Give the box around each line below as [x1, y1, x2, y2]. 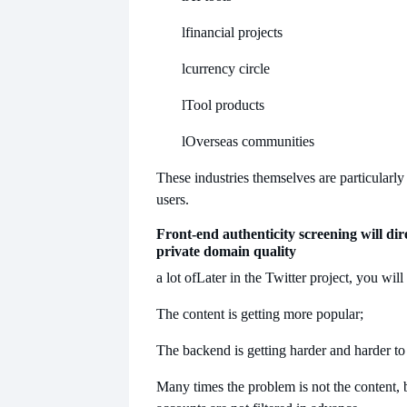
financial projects [185, 24, 283, 40]
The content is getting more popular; [156, 305, 363, 322]
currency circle [185, 60, 270, 76]
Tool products [185, 96, 264, 113]
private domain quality [156, 243, 296, 259]
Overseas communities [185, 133, 314, 149]
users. [156, 191, 189, 207]
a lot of [156, 269, 196, 285]
